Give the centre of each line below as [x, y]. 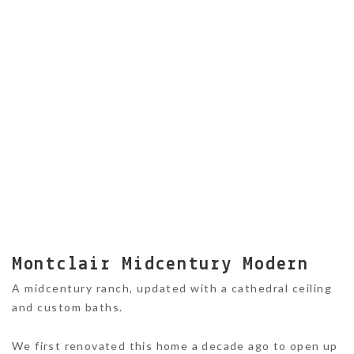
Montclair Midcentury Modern [160, 265]
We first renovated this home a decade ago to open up [175, 346]
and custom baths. [68, 307]
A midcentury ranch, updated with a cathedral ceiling [172, 288]
